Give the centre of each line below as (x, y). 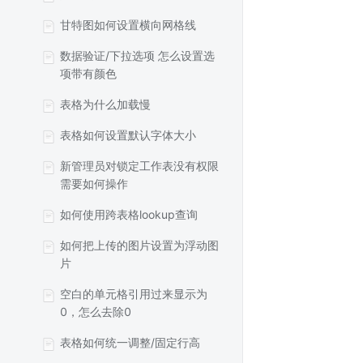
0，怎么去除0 (96, 312)
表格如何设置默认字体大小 (128, 135)
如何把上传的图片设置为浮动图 (139, 245)
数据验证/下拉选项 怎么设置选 (137, 56)
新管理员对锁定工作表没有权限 (139, 166)
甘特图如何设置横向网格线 (128, 25)
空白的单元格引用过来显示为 (134, 294)
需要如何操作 (94, 184)
